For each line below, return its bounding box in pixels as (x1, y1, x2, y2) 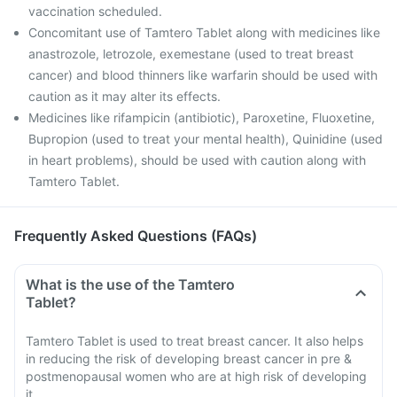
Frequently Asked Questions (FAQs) (14, 227, 257, 245)
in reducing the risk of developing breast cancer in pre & (26, 351, 352, 366)
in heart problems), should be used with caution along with (28, 152, 366, 167)
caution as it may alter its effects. (28, 89, 221, 104)
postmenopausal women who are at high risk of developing (26, 369, 367, 384)
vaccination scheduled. (28, 4, 162, 19)
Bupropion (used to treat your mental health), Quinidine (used (28, 131, 383, 146)
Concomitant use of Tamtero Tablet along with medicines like (28, 25, 380, 40)
